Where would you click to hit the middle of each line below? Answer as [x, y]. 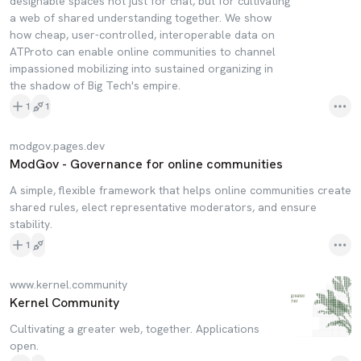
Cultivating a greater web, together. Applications [135, 329]
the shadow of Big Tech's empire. [95, 85]
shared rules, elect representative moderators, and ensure [163, 207]
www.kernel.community [68, 284]
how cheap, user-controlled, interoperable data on [142, 35]
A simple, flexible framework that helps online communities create [180, 190]
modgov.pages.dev [57, 146]
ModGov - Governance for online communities [146, 164]
